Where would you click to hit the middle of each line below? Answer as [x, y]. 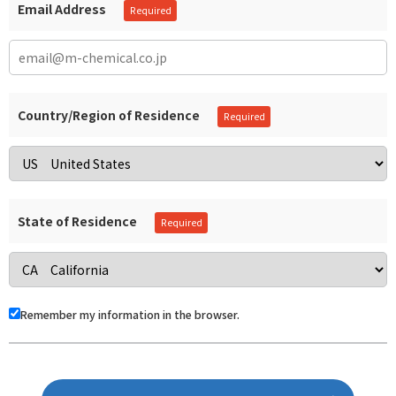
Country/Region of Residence [109, 115]
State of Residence [77, 221]
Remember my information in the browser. [130, 315]
